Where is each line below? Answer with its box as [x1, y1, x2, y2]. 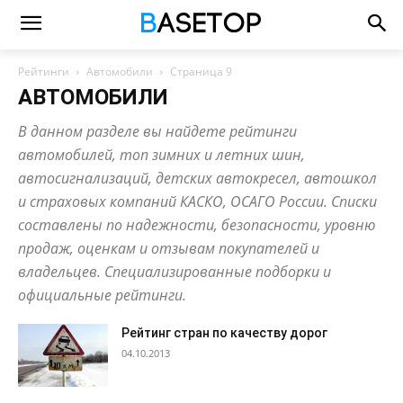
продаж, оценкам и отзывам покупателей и [18, 238, 319, 258]
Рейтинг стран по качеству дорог [121, 326, 327, 340]
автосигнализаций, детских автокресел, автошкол [18, 168, 377, 188]
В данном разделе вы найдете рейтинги [18, 121, 297, 141]
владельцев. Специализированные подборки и [18, 262, 331, 282]
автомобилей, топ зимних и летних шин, [18, 145, 305, 165]
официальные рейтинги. [18, 285, 186, 305]
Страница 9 [170, 64, 232, 79]
